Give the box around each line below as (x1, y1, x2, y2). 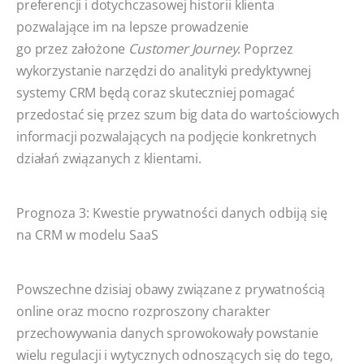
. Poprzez (237, 39, 293, 58)
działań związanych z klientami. (16, 149, 201, 167)
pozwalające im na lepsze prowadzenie (16, 17, 249, 36)
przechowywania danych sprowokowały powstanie (16, 323, 318, 342)
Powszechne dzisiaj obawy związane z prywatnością (16, 279, 326, 298)
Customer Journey (128, 39, 238, 58)
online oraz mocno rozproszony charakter (16, 301, 271, 320)
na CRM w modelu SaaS (16, 225, 158, 244)
